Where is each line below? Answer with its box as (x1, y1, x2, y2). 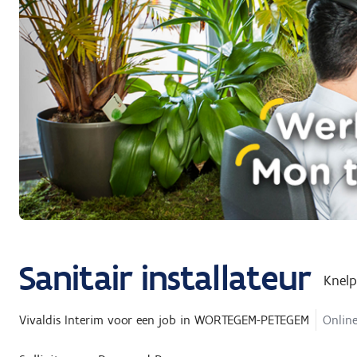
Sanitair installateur (19, 256, 312, 300)
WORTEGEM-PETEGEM (194, 312, 309, 328)
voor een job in (108, 312, 190, 328)
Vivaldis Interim (19, 312, 104, 328)
